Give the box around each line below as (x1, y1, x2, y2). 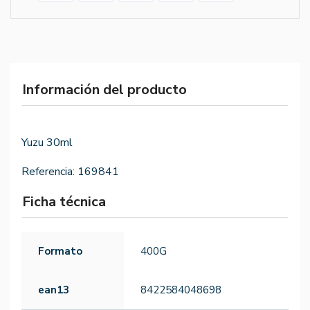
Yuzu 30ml (21, 135, 73, 151)
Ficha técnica (22, 192, 106, 212)
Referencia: (21, 164, 75, 180)
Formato (38, 244, 82, 259)
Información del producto (22, 80, 187, 100)
